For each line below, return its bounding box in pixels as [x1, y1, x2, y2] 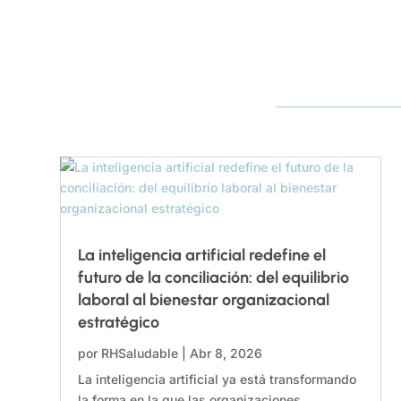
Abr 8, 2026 [190, 346, 263, 362]
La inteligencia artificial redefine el [78, 245, 327, 266]
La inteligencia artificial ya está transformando [78, 371, 357, 388]
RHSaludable [101, 346, 179, 362]
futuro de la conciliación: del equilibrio [78, 268, 350, 288]
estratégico [78, 312, 160, 333]
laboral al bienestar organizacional [78, 290, 330, 311]
